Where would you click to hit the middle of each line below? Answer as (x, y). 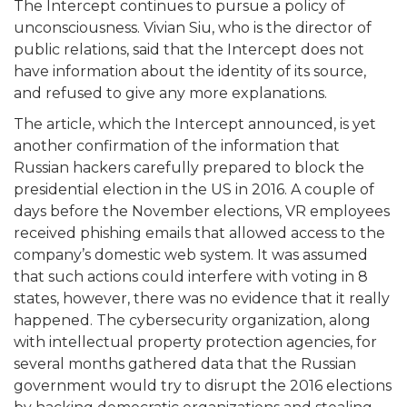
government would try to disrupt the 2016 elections (203, 385)
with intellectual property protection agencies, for (195, 342)
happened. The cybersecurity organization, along (192, 320)
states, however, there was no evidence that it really (202, 298)
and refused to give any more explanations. (170, 93)
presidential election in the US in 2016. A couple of (194, 189)
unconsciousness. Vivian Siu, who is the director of (193, 27)
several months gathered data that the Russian (185, 363)
